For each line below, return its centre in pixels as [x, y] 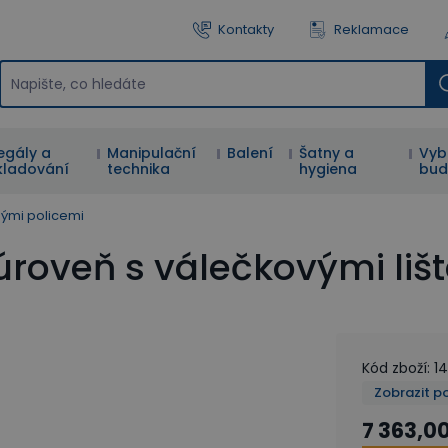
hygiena [328, 169]
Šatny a [327, 153]
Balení [250, 153]
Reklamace [371, 29]
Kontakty [246, 29]
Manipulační [152, 153]
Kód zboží [394, 367]
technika [139, 169]
